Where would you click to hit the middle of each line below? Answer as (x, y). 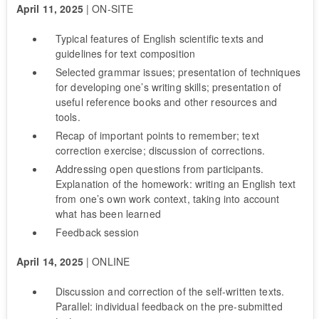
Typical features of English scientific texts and (159, 38)
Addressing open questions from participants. (159, 168)
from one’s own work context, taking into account (167, 198)
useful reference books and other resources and (166, 101)
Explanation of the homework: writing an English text (176, 183)
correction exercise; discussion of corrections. (160, 150)
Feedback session (97, 232)
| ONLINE (106, 261)
